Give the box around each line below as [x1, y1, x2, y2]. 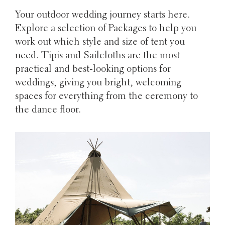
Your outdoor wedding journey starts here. [15, 10, 190, 21]
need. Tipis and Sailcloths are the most [15, 51, 180, 61]
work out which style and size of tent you [15, 37, 185, 48]
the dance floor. [15, 105, 81, 116]
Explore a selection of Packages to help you [15, 24, 197, 34]
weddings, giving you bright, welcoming [15, 78, 182, 88]
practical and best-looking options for [15, 64, 171, 75]
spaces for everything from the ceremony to [15, 91, 198, 102]
